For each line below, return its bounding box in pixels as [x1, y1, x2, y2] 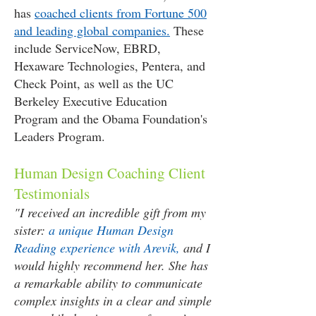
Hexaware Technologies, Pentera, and [14, 57, 205, 74]
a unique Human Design [49, 221, 174, 238]
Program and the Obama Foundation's [14, 110, 207, 127]
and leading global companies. [14, 22, 170, 39]
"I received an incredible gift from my [14, 204, 206, 221]
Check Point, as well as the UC [14, 75, 174, 92]
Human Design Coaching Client [14, 163, 205, 183]
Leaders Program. [14, 128, 105, 145]
